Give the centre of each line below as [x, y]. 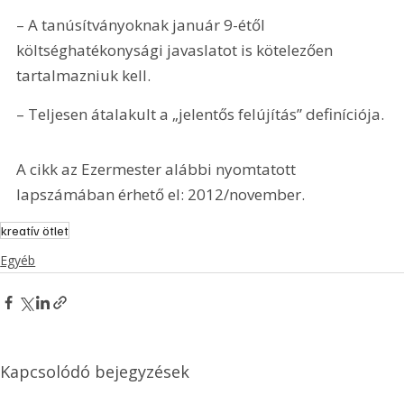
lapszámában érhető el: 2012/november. [161, 195]
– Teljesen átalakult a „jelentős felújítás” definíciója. [202, 114]
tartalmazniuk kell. [84, 75]
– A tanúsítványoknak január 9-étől [143, 24]
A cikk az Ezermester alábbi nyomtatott [158, 170]
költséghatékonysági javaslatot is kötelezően [177, 50]
